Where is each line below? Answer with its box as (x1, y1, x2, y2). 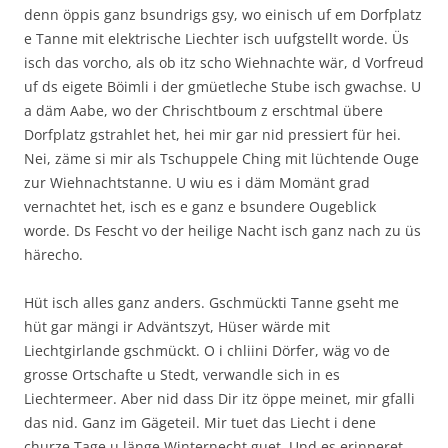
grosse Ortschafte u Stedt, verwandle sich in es (24, 364, 340, 384)
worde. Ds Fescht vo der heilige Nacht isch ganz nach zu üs (24, 220, 421, 240)
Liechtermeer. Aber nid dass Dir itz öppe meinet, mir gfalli (24, 388, 415, 408)
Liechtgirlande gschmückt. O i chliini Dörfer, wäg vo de (24, 340, 390, 360)
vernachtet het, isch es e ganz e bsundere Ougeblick (24, 196, 376, 216)
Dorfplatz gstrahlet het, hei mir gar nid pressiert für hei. (24, 124, 401, 144)
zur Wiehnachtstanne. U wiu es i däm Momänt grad (24, 172, 370, 192)
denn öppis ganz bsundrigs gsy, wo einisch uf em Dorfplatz (24, 4, 422, 24)
